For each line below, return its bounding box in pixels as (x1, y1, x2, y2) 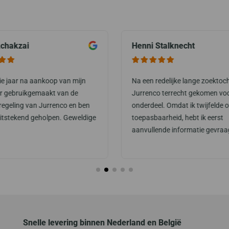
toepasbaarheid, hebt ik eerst (131, 113, 223, 122)
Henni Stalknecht (131, 40, 195, 51)
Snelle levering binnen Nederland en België (22, 217, 181, 227)
